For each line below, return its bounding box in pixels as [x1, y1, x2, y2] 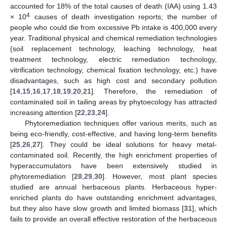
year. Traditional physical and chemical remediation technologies [10, 33, 217, 42]
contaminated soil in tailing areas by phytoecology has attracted [10, 97, 217, 106]
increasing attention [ [10, 108, 77, 117]
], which [192, 204, 217, 212]
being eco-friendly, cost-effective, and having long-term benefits [10, 129, 217, 138]
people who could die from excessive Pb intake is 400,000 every [10, 23, 217, 31]
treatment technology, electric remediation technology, [10, 55, 217, 63]
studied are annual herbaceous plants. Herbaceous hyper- [10, 182, 217, 191]
